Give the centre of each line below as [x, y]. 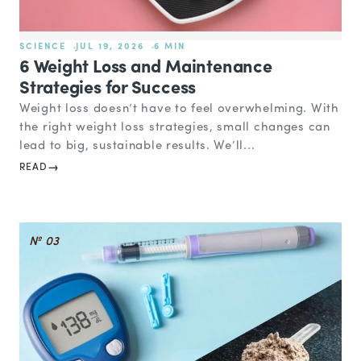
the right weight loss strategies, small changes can [175, 127]
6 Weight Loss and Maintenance [146, 68]
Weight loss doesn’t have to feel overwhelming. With [179, 109]
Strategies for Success [108, 89]
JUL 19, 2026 [110, 47]
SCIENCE [43, 47]
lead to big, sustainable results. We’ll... [137, 146]
